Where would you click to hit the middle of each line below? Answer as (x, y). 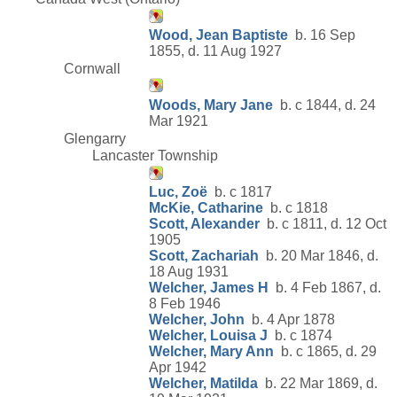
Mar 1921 (179, 121)
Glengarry (95, 138)
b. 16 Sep (322, 35)
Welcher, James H (209, 288)
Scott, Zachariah (204, 256)
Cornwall (92, 68)
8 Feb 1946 (185, 304)
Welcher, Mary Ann (211, 352)
